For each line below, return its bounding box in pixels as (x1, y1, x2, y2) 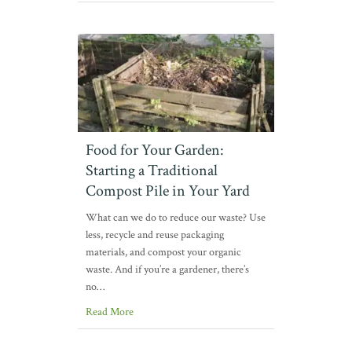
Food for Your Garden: (86, 140, 224, 161)
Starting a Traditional (86, 160, 218, 181)
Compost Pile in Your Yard (86, 181, 250, 202)
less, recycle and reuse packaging (86, 228, 224, 243)
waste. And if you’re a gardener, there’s (86, 262, 249, 277)
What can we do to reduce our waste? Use (86, 211, 266, 225)
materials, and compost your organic (86, 245, 241, 260)
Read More (86, 305, 134, 320)
